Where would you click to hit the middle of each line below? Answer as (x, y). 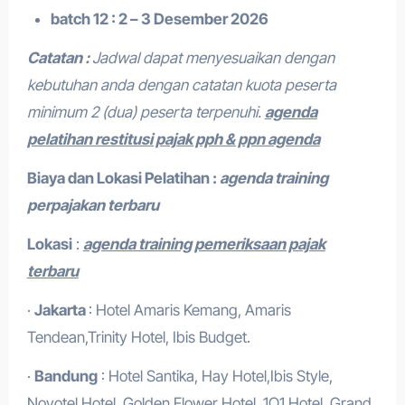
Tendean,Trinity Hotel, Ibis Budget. (138, 337)
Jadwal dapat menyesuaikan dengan (213, 58)
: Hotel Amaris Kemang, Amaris (189, 310)
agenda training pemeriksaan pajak (204, 244)
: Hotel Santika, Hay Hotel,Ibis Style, (215, 376)
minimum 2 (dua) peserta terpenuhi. (146, 112)
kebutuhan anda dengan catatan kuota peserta (181, 85)
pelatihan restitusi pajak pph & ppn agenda (173, 139)
